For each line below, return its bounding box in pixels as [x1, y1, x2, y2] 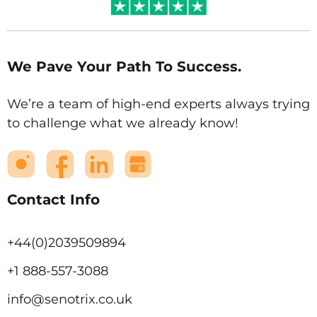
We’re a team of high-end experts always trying [7, 96, 310, 112]
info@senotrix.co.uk [7, 291, 132, 307]
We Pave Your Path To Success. [7, 57, 241, 75]
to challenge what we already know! [7, 115, 238, 131]
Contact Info [7, 190, 100, 208]
